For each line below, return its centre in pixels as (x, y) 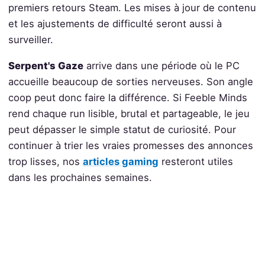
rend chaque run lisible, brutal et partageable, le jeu (129, 113)
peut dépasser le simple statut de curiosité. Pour (122, 129)
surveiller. (30, 39)
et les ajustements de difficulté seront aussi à (115, 23)
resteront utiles (195, 161)
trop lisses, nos (45, 161)
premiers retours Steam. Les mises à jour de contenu (132, 7)
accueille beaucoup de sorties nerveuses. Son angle (130, 81)
